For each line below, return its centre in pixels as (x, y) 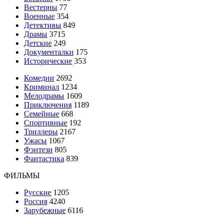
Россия (36, 201)
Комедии (39, 78)
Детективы (43, 25)
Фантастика (44, 158)
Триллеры (41, 131)
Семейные (42, 113)
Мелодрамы (44, 96)
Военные (39, 16)
